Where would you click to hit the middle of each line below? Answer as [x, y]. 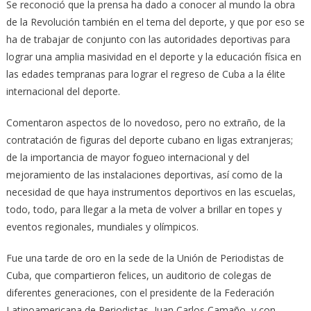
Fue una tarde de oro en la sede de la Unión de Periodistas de [145, 258]
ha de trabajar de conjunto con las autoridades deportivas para [148, 39]
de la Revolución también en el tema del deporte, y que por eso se [155, 22]
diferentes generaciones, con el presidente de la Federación [140, 292]
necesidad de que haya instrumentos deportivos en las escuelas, [151, 192]
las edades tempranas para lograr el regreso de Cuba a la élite [145, 74]
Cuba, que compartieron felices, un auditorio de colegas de [138, 275]
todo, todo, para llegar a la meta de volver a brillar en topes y [144, 209]
